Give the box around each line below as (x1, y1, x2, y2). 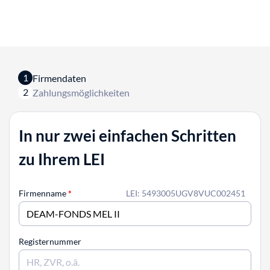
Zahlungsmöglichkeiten (33, 86, 130, 98)
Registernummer (19, 236, 81, 247)
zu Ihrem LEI (19, 149, 105, 169)
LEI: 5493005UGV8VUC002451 (126, 188, 245, 199)
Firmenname (19, 188, 68, 199)
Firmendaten (33, 72, 86, 84)
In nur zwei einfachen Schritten (19, 126, 236, 145)
